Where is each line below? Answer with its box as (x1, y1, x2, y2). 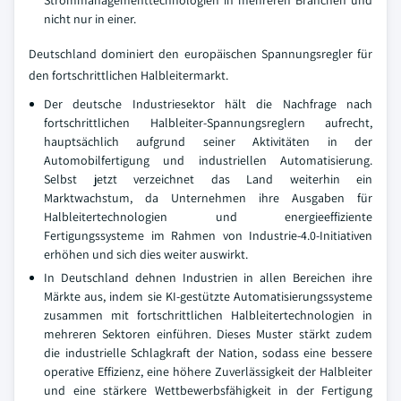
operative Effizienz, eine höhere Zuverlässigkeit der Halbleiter (44, 363, 372, 380)
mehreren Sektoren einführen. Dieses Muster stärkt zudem (44, 325, 372, 342)
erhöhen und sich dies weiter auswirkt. (44, 245, 248, 262)
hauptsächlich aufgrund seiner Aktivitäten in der (44, 132, 372, 149)
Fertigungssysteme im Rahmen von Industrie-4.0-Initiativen (44, 226, 372, 243)
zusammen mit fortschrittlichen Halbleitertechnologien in (44, 306, 372, 323)
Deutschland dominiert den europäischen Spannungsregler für (29, 45, 372, 62)
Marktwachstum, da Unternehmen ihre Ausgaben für (44, 189, 372, 206)
